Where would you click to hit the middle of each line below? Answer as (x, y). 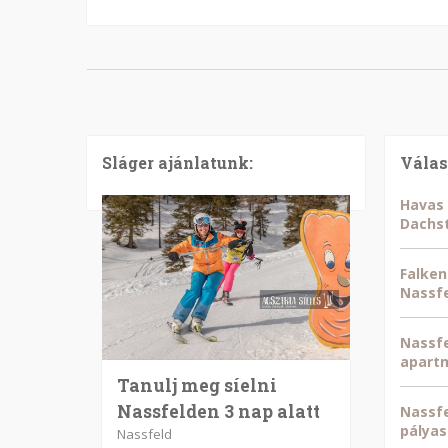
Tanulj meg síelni (197, 385)
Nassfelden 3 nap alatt (218, 411)
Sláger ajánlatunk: (177, 162)
